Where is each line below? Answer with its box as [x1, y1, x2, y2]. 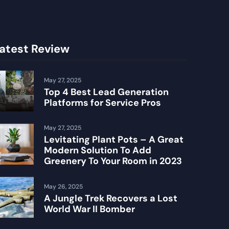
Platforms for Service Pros [43, 96, 161, 109]
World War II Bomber [43, 202, 135, 215]
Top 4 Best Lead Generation [43, 85, 169, 98]
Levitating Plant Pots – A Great [43, 133, 184, 146]
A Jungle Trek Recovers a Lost [43, 192, 177, 204]
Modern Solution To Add [43, 144, 151, 157]
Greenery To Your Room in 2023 [43, 155, 182, 168]
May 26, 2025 [43, 182, 83, 191]
